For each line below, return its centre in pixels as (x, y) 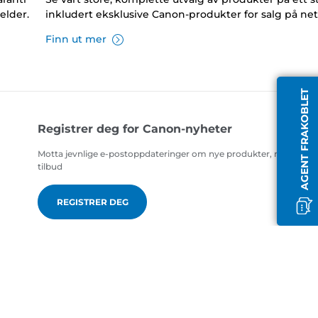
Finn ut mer (76, 39)
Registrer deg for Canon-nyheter (135, 129)
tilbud (50, 167)
